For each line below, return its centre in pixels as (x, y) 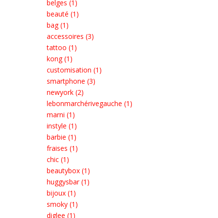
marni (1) (61, 115)
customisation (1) (74, 70)
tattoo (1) (62, 47)
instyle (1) (62, 126)
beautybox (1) (68, 171)
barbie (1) (62, 137)
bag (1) (58, 25)
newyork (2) (65, 92)
